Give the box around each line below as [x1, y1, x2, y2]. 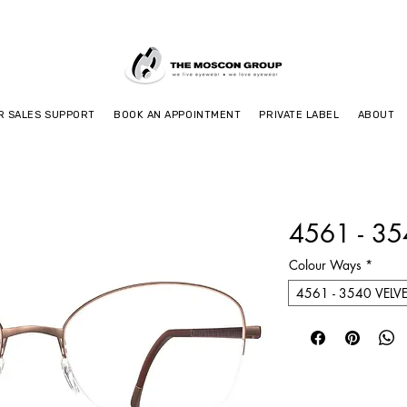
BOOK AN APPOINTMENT [113, 109, 242, 121]
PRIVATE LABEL [259, 109, 340, 121]
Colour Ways [289, 256, 362, 273]
